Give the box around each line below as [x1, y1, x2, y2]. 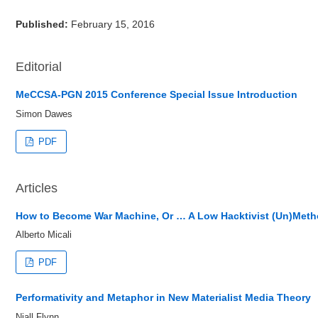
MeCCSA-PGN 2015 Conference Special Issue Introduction [16, 89, 297, 100]
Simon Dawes [16, 108, 72, 119]
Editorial [16, 60, 62, 74]
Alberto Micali [16, 229, 72, 240]
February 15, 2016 [71, 18, 155, 30]
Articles [16, 180, 57, 195]
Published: [16, 18, 71, 30]
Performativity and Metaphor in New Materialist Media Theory [16, 292, 311, 303]
